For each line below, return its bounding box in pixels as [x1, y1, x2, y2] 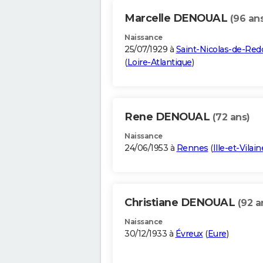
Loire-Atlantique [127, 57, 192, 68]
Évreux [175, 228, 203, 240]
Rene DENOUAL [124, 110, 213, 124]
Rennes [176, 143, 208, 154]
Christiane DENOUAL [124, 196, 238, 210]
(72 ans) [212, 112, 250, 123]
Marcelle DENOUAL [124, 12, 230, 25]
